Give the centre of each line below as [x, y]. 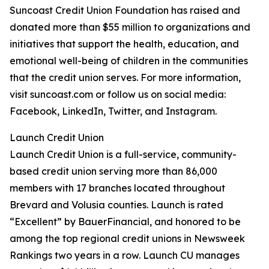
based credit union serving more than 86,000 [113, 171]
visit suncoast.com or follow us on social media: [118, 94]
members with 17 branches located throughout [117, 188]
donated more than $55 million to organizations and [130, 27]
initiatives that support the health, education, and [124, 44]
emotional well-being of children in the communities [129, 61]
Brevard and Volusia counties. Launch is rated [116, 205]
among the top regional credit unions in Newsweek [127, 238]
